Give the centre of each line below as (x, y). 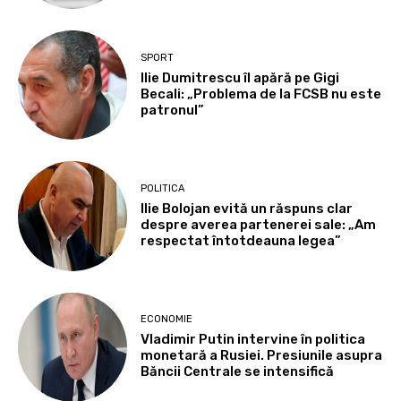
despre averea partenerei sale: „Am (259, 225)
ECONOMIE (167, 320)
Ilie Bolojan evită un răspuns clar (247, 209)
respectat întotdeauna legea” (241, 241)
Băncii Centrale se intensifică (238, 372)
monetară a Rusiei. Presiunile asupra (262, 356)
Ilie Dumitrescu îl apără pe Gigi (240, 77)
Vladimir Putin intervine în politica (253, 340)
